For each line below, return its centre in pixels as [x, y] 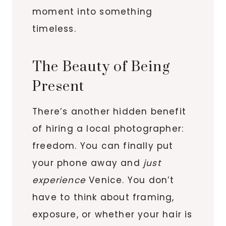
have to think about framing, [103, 197]
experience [59, 180]
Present [59, 86]
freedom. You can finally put [103, 146]
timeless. [54, 29]
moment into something [93, 11]
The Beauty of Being [101, 67]
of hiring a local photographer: [108, 128]
